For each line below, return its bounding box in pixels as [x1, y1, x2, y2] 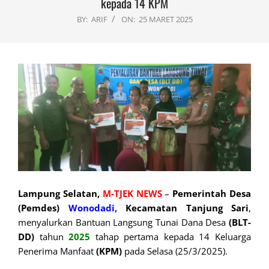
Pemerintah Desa [172, 187, 252, 200]
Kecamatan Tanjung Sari [116, 202, 249, 214]
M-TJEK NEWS [102, 187, 162, 200]
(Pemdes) [18, 202, 68, 214]
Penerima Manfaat [18, 245, 96, 258]
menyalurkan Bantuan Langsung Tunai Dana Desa [18, 216, 229, 229]
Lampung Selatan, [18, 187, 103, 200]
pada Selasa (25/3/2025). [122, 245, 230, 258]
